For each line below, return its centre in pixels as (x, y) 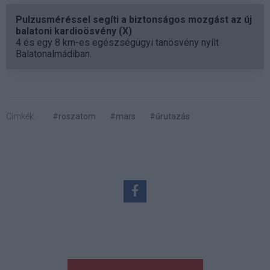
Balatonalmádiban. (54, 54)
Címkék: (21, 116)
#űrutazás (170, 116)
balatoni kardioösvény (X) (74, 31)
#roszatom (74, 116)
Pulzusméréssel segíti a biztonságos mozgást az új (134, 20)
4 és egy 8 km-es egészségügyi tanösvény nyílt (117, 42)
